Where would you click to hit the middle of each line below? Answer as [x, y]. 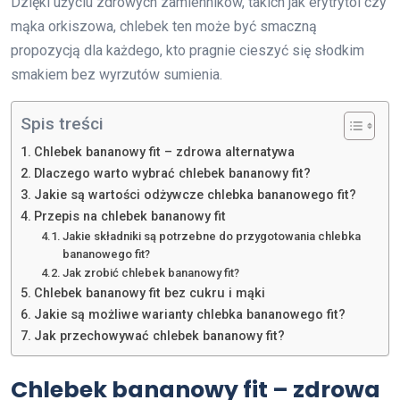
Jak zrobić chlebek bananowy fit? [151, 272]
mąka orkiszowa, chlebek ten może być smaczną [164, 26]
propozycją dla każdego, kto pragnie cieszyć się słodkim [187, 50]
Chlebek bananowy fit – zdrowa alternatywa [164, 152]
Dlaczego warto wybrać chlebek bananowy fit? [172, 173]
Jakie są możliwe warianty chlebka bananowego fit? [189, 314]
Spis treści [62, 124]
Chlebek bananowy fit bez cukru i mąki [149, 293]
